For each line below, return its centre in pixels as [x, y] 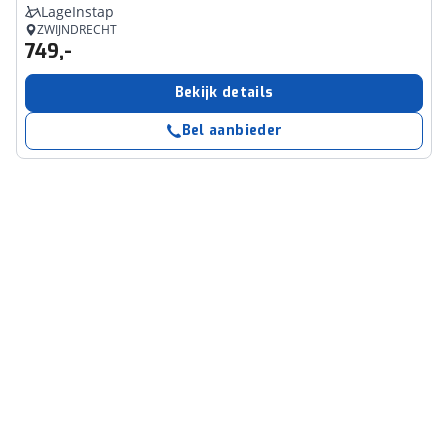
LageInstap [77, 11]
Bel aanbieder [232, 130]
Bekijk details [224, 92]
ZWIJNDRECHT [77, 29]
